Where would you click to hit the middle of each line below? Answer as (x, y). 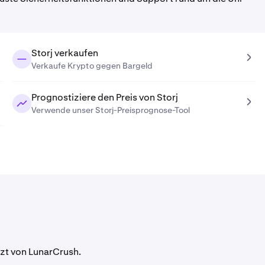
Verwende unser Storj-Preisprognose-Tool (110, 110)
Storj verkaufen (64, 53)
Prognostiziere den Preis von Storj (104, 97)
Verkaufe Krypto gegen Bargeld (92, 66)
